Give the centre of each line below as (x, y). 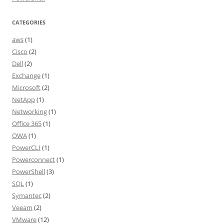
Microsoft (26, 87)
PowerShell (28, 171)
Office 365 (27, 123)
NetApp (23, 99)
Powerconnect (33, 159)
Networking (29, 111)
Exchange (26, 75)
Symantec (27, 195)
